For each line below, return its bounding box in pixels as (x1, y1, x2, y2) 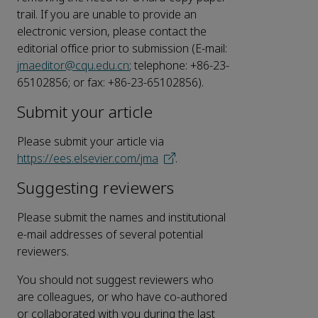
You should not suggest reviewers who (17, 272, 214, 289)
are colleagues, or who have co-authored (17, 289, 227, 306)
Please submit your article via (17, 133, 164, 150)
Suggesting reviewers (17, 177, 174, 201)
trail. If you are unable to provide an (17, 6, 197, 23)
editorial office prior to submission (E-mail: (17, 40, 227, 57)
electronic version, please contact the (17, 23, 207, 40)
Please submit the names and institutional (17, 209, 226, 226)
